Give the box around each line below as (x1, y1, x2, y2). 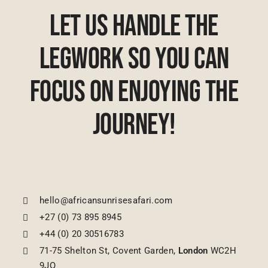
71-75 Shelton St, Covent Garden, (39, 245, 178, 257)
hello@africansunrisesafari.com (39, 195, 173, 206)
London (178, 245, 208, 257)
